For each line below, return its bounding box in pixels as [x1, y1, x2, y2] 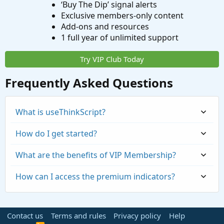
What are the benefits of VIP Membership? [15, 149, 176, 161]
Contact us [7, 210, 43, 221]
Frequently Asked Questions [5, 74, 173, 91]
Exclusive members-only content [60, 10, 183, 21]
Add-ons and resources [60, 21, 149, 32]
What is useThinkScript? [15, 106, 105, 118]
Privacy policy [113, 210, 161, 221]
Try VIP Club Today [80, 54, 144, 64]
